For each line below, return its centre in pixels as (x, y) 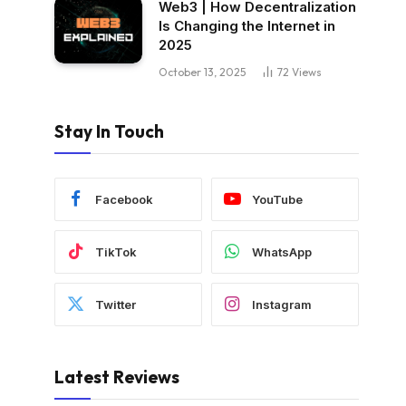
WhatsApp (282, 251)
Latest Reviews (117, 377)
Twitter (116, 304)
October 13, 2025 (202, 72)
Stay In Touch (109, 132)
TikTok (116, 251)
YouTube (277, 199)
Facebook (124, 199)
